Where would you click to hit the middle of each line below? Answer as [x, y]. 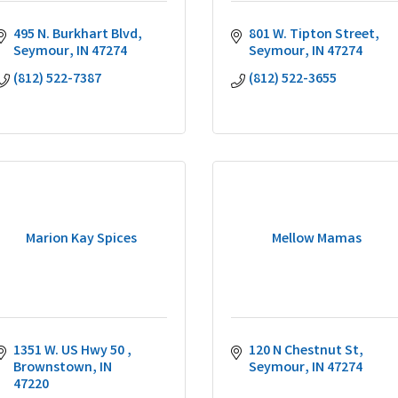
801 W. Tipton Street [312, 35]
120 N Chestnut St [304, 351]
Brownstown [53, 368]
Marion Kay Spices [81, 239]
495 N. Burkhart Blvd [76, 35]
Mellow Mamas [317, 239]
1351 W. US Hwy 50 [70, 351]
